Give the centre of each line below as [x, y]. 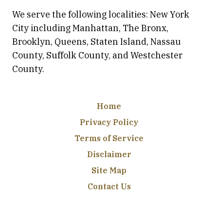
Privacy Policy [109, 122]
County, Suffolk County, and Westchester [97, 55]
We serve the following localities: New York [101, 15]
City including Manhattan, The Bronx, [90, 28]
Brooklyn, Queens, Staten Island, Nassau [97, 42]
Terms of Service [109, 138]
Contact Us [109, 187]
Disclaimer [109, 154]
